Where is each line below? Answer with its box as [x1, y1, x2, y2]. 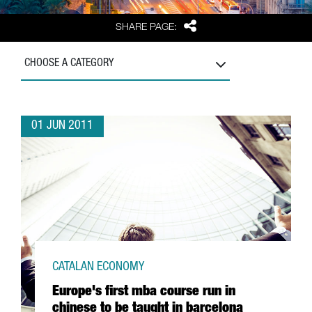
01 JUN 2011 [31, 120, 93, 132]
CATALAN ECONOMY [52, 261, 144, 274]
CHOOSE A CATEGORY [24, 58, 114, 70]
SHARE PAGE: [116, 22, 178, 33]
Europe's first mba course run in [52, 286, 235, 299]
